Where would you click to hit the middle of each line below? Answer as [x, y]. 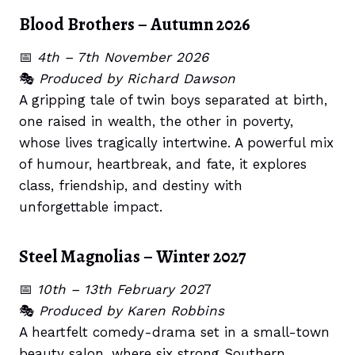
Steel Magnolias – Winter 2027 [132, 257]
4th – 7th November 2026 [123, 57]
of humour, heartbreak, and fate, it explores [163, 164]
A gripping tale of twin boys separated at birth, [173, 100]
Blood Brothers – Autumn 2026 [135, 25]
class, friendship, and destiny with [131, 185]
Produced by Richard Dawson [137, 78]
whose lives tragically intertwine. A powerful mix [176, 143]
